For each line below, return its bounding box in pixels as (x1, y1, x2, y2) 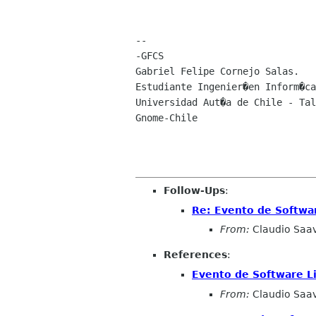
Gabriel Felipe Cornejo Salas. (135, 66, 299, 78)
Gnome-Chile (135, 112, 197, 124)
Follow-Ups (164, 185, 225, 197)
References (164, 249, 227, 261)
